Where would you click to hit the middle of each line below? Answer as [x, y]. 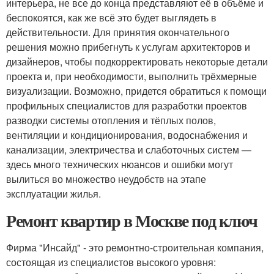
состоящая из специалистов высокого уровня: [111, 262]
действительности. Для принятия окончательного [118, 32]
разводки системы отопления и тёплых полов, [111, 120]
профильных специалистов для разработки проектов [127, 106]
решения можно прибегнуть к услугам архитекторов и [128, 47]
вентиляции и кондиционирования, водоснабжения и [127, 135]
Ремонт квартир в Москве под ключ [132, 221]
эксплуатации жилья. [54, 194]
